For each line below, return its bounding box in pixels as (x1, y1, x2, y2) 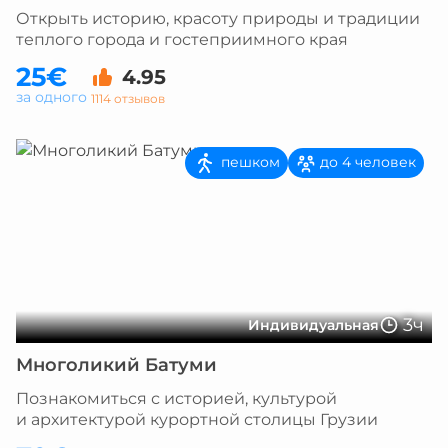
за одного (16, 88, 87, 106)
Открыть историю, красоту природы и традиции (16, 9, 420, 28)
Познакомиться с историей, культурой (16, 389, 337, 408)
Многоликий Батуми (16, 354, 217, 376)
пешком (217, 152, 280, 171)
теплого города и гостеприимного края (16, 30, 348, 49)
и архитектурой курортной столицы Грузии (16, 410, 378, 429)
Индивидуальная (248, 316, 379, 334)
